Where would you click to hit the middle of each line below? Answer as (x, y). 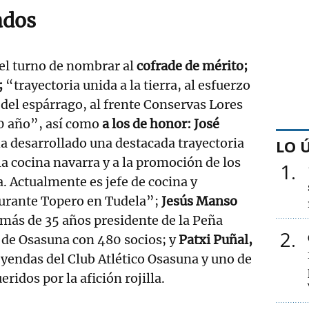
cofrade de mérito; (192, 66)
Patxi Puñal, (216, 239)
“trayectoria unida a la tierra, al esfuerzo (127, 85)
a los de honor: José (161, 123)
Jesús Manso (198, 201)
